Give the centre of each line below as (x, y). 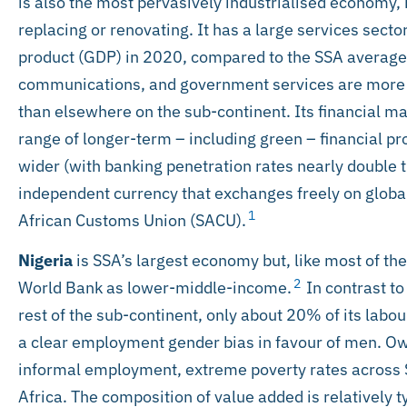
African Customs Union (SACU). (132, 220)
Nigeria (45, 261)
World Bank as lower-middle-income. (155, 288)
